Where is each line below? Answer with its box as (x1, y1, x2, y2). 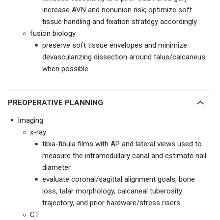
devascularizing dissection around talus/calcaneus (42, 53, 205, 61)
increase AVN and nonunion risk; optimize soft (42, 5, 192, 14)
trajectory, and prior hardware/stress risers (42, 198, 180, 207)
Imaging (18, 116, 43, 125)
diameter (42, 163, 71, 172)
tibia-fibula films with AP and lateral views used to (42, 139, 202, 148)
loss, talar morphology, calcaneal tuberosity (42, 187, 182, 195)
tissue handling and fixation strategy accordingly (42, 17, 197, 26)
